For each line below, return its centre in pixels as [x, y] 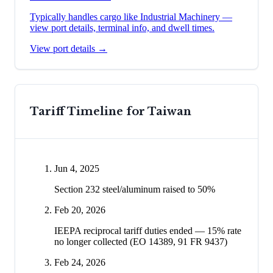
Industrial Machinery [180, 16]
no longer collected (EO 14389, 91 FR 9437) [141, 241]
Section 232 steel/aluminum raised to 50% [135, 189]
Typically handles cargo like [85, 16]
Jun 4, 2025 [77, 168]
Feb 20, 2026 [80, 210]
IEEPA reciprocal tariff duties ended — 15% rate [148, 230]
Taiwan [169, 111]
